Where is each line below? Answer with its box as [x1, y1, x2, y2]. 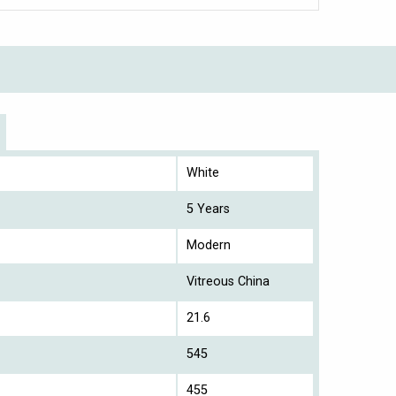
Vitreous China [187, 273, 270, 289]
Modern [187, 237, 231, 253]
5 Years [187, 201, 230, 217]
